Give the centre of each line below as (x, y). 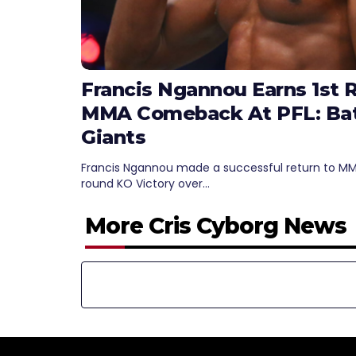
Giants (113, 137)
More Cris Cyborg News (216, 226)
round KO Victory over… (145, 184)
